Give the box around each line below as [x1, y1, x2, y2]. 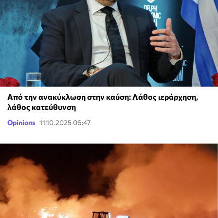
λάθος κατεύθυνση [7, 102, 76, 111]
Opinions [7, 118, 36, 127]
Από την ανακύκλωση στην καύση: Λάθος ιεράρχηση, [7, 91, 198, 101]
